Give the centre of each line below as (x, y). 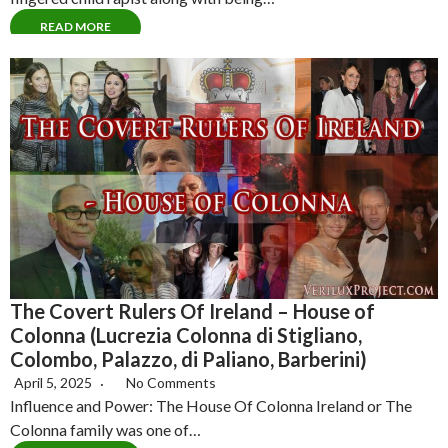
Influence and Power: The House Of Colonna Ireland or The (211, 405)
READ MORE (75, 26)
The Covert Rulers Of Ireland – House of (192, 310)
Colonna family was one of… (105, 429)
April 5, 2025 (54, 382)
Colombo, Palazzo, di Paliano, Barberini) (188, 358)
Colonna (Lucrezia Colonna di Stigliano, (186, 334)
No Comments (171, 382)
